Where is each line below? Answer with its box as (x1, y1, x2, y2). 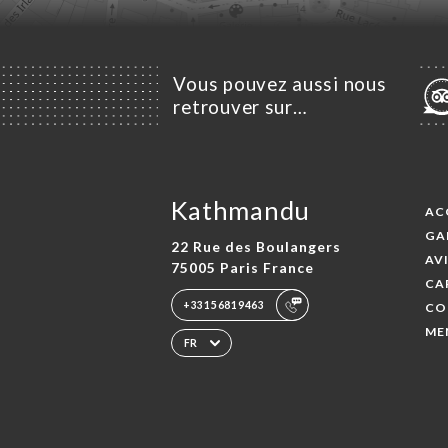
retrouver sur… (173, 96, 308, 119)
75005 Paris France (170, 259, 314, 277)
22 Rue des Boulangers (170, 238, 341, 256)
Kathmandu (170, 194, 311, 225)
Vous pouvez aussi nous (173, 73, 387, 96)
